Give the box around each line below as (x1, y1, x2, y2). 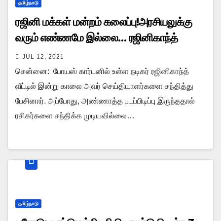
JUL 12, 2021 (22, 53, 64, 60)
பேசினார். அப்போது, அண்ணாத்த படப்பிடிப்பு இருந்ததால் (15, 96, 195, 105)
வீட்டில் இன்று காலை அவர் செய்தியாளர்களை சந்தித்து (15, 81, 193, 90)
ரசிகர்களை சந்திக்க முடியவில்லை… (15, 111, 135, 120)
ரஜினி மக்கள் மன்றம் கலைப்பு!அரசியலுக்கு (15, 15, 192, 29)
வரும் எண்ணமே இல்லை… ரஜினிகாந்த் (15, 31, 178, 44)
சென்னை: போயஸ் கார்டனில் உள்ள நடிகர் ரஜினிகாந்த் (15, 67, 189, 75)
